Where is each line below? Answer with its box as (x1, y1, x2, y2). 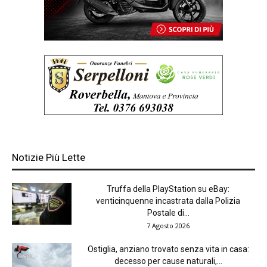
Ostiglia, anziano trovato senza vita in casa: (87, 244, 249, 254)
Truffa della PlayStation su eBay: (107, 184, 229, 194)
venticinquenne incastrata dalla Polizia (96, 196, 240, 206)
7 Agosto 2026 (147, 221, 190, 231)
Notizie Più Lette (12, 151, 85, 164)
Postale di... (147, 208, 190, 218)
